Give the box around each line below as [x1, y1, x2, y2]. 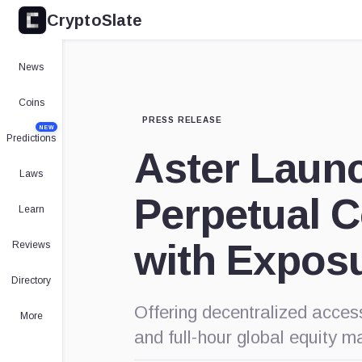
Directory [11, 275, 51, 286]
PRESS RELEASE [142, 116, 222, 124]
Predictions [6, 133, 56, 144]
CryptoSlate [47, 11, 143, 29]
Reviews [12, 239, 50, 250]
